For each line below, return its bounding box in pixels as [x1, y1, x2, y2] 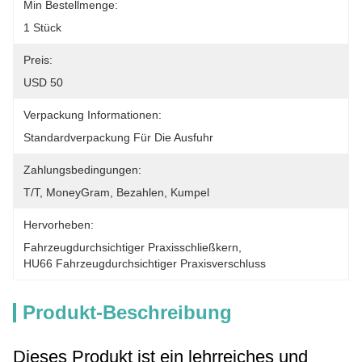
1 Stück [23, 21, 61, 34]
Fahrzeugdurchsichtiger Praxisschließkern [23, 241, 238, 254]
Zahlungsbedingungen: [23, 163, 141, 176]
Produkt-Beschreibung [23, 301, 232, 323]
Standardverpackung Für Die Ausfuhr [23, 131, 213, 144]
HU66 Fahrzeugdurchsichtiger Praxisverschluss [23, 257, 266, 270]
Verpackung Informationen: [23, 108, 162, 121]
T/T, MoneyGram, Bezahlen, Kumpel [23, 186, 209, 199]
